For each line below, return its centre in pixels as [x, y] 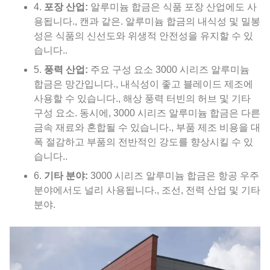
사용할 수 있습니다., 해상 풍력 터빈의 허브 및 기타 [142, 99]
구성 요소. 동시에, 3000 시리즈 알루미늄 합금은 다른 [147, 113]
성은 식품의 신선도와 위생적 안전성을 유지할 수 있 [143, 36]
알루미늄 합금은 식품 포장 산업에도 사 [172, 7]
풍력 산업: [66, 70]
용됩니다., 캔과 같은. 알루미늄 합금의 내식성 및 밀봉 [147, 22]
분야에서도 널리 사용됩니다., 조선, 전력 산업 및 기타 [147, 190]
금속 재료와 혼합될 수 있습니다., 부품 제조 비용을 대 [147, 128]
